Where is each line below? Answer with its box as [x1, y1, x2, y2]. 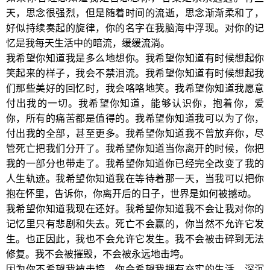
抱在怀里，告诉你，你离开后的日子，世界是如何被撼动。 [6, 189, 257, 199]
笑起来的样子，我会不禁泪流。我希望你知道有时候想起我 [6, 68, 264, 78]
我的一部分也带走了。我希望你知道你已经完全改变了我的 [6, 159, 264, 169]
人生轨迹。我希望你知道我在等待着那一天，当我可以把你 [6, 174, 264, 184]
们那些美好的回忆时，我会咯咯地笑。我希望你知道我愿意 [6, 83, 264, 93]
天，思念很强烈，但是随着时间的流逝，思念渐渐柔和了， [6, 8, 264, 18]
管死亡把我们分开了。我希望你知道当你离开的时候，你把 [6, 143, 264, 154]
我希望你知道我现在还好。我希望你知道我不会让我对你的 [6, 204, 264, 214]
